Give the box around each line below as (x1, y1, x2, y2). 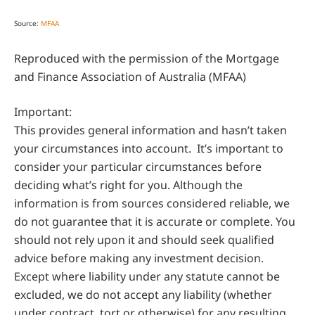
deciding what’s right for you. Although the (14, 177, 243, 193)
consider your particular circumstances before (14, 159, 262, 175)
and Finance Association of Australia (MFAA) (14, 69, 246, 85)
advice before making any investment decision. (14, 250, 264, 266)
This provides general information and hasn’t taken (14, 122, 287, 139)
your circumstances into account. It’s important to (14, 141, 283, 157)
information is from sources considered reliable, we (14, 195, 290, 212)
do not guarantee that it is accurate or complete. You (14, 214, 295, 230)
